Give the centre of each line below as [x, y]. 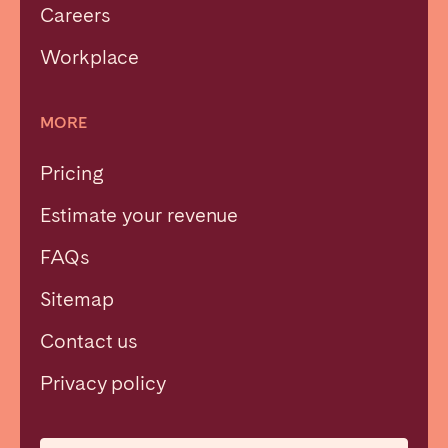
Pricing [72, 172]
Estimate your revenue [139, 214]
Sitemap [77, 298]
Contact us [89, 340]
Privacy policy [103, 382]
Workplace [90, 56]
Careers [75, 14]
